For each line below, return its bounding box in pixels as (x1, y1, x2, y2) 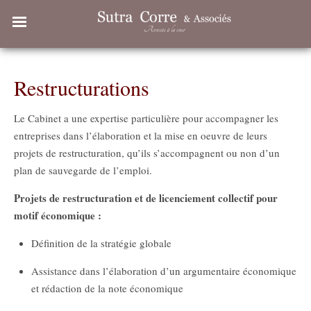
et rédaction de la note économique (31, 280, 183, 295)
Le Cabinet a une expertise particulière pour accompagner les (14, 110, 278, 125)
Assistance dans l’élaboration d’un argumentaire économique (31, 263, 296, 278)
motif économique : (14, 207, 105, 223)
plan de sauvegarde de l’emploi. (14, 162, 152, 177)
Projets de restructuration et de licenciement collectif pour (14, 190, 278, 205)
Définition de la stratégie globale (31, 235, 171, 250)
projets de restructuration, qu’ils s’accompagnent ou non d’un (14, 145, 280, 160)
